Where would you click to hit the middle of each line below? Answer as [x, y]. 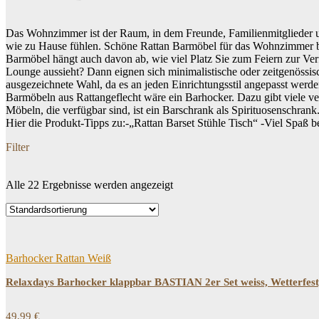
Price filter [43, 217]
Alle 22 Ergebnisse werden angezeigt [89, 185]
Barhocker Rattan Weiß [58, 258]
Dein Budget [49, 195]
